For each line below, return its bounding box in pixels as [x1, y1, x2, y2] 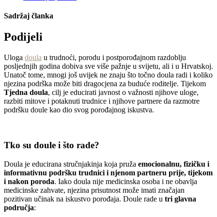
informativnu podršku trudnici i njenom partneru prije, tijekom [4, 168, 213, 177]
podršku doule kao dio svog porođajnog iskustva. [4, 106, 154, 114]
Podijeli [4, 31, 43, 44]
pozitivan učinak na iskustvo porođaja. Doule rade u [4, 194, 165, 203]
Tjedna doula [4, 88, 48, 97]
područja [4, 203, 34, 212]
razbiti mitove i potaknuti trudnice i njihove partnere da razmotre [4, 97, 200, 106]
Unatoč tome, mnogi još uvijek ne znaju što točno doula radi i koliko [4, 71, 213, 79]
